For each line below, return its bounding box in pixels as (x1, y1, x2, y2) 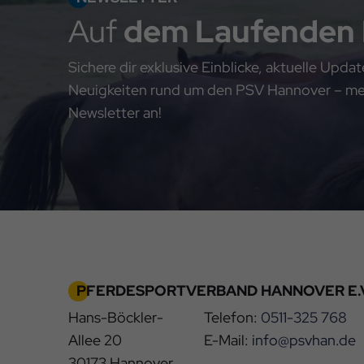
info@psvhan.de (251, 330, 356, 349)
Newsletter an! (68, 102, 162, 122)
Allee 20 (68, 330, 122, 349)
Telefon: (203, 307, 261, 327)
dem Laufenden (123, 10, 355, 52)
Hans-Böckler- (68, 307, 163, 327)
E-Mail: (203, 330, 252, 349)
